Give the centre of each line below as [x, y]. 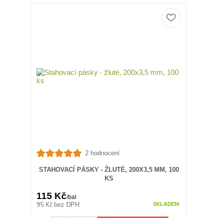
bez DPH [67, 205]
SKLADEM [166, 204]
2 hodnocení [102, 153]
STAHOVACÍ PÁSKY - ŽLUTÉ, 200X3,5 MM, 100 [109, 169]
